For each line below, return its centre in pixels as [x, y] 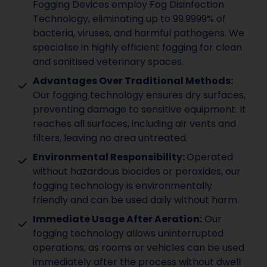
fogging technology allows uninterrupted [128, 234]
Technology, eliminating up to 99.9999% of [129, 19]
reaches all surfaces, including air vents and [134, 124]
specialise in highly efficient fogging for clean [137, 48]
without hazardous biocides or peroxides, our [137, 172]
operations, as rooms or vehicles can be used [139, 248]
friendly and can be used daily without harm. [136, 200]
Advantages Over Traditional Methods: [133, 81]
